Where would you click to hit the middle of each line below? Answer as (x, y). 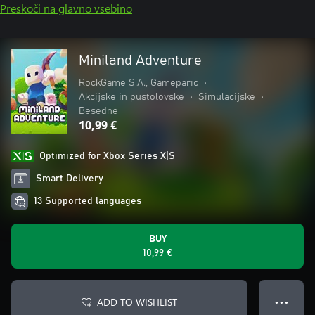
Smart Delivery (70, 179)
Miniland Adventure (140, 60)
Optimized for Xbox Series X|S (107, 156)
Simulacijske (227, 97)
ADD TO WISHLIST (137, 302)
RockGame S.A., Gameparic (139, 83)
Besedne (98, 111)
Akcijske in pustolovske (131, 97)
